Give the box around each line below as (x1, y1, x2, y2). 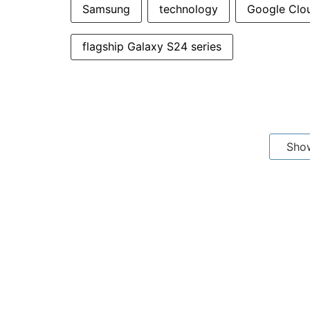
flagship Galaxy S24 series (82, 39, 221, 53)
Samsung (82, 2, 130, 16)
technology (159, 2, 218, 16)
